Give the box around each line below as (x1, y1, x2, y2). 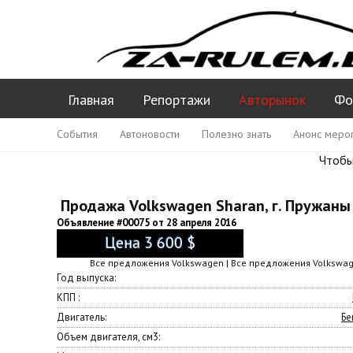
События (57, 127, 98, 141)
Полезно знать (202, 127, 271, 141)
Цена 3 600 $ (105, 232, 196, 253)
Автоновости (120, 127, 180, 141)
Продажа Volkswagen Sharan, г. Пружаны (61, 195, 351, 216)
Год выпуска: (57, 271, 116, 284)
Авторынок (239, 91, 306, 109)
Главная (68, 91, 114, 109)
